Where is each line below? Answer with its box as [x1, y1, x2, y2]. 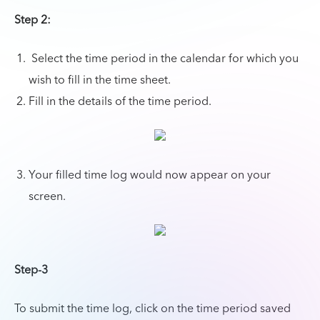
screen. [29, 186, 66, 206]
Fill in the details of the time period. [29, 91, 211, 111]
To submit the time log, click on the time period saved [14, 299, 291, 319]
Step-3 [14, 260, 48, 280]
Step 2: [14, 10, 54, 30]
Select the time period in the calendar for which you [29, 49, 299, 69]
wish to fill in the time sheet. [29, 70, 171, 90]
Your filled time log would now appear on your [29, 165, 271, 185]
